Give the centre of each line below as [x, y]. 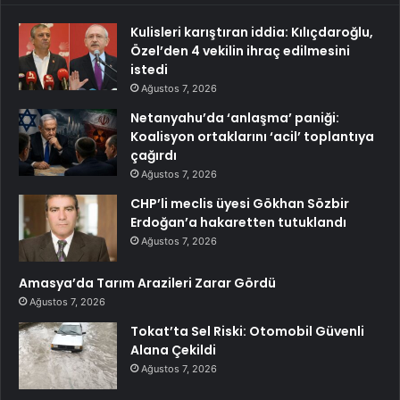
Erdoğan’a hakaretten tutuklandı [238, 222]
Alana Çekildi [173, 350]
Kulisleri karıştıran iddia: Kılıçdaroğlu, [252, 32]
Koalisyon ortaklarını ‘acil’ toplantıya [252, 136]
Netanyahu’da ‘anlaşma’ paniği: [235, 117]
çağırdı [154, 155]
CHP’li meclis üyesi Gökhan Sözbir [240, 203]
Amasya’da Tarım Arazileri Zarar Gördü [147, 283]
